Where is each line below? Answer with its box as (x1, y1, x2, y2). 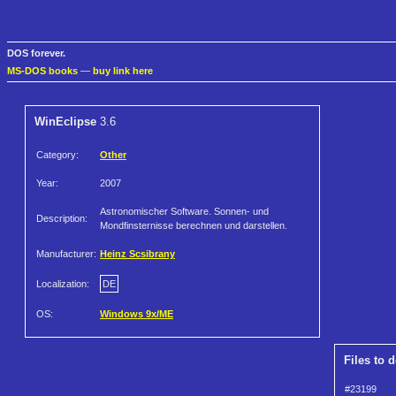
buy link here (93, 65, 153, 77)
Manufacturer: (36, 248, 96, 260)
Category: (36, 149, 79, 161)
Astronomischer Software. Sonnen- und (100, 206, 269, 217)
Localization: (36, 278, 89, 290)
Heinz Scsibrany (100, 248, 175, 260)
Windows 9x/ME (100, 308, 173, 320)
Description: (36, 213, 88, 225)
